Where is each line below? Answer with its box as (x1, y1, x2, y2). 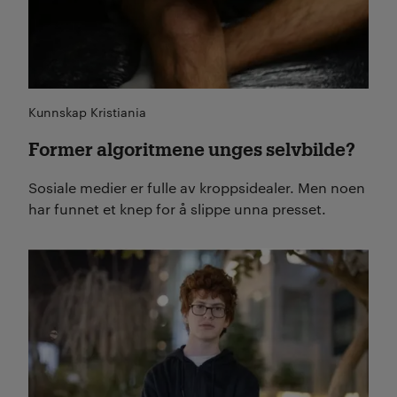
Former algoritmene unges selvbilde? (28, 137, 355, 160)
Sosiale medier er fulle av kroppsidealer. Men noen (28, 177, 365, 197)
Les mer (28, 248, 82, 268)
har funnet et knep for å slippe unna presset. (28, 198, 326, 218)
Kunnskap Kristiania (28, 102, 146, 121)
